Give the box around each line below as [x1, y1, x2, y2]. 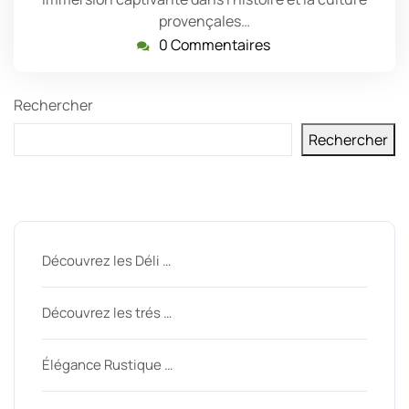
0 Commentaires [159, 34, 270, 55]
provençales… [159, 10, 250, 31]
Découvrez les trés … [42, 302, 172, 322]
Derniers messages [14, 175, 281, 216]
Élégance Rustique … [42, 354, 173, 374]
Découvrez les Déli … [42, 250, 171, 270]
